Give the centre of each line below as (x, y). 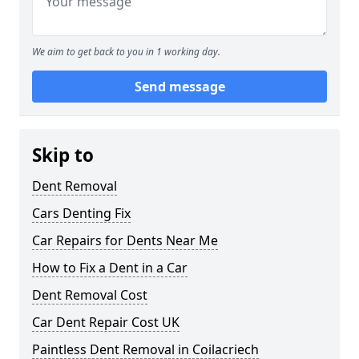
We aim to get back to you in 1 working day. (126, 52)
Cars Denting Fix (81, 214)
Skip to (63, 155)
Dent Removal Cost (90, 295)
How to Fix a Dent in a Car (110, 268)
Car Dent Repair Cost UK (106, 323)
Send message (179, 87)
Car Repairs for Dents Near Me (125, 241)
